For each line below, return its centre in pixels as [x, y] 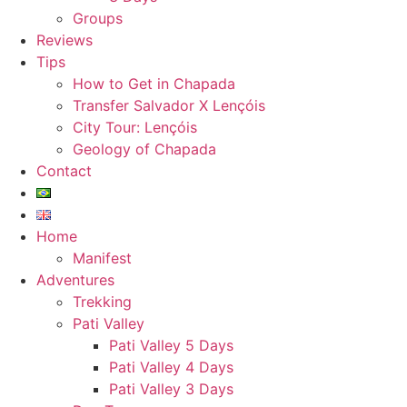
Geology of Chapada [144, 149]
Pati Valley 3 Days [171, 389]
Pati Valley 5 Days [171, 345]
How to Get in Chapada [154, 84]
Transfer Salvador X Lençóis [169, 105]
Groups [98, 18]
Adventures [75, 280]
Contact [64, 171]
